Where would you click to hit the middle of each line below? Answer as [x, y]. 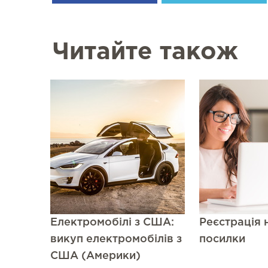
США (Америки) [95, 256]
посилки [222, 239]
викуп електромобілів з [116, 239]
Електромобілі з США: [112, 223]
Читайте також [145, 52]
